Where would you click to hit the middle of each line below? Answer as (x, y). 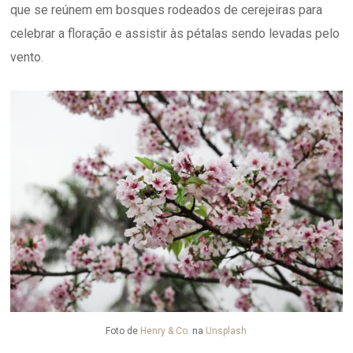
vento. (27, 58)
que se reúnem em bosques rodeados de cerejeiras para (167, 10)
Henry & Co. (165, 331)
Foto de (123, 331)
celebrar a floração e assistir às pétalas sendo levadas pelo (175, 34)
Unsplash (227, 331)
